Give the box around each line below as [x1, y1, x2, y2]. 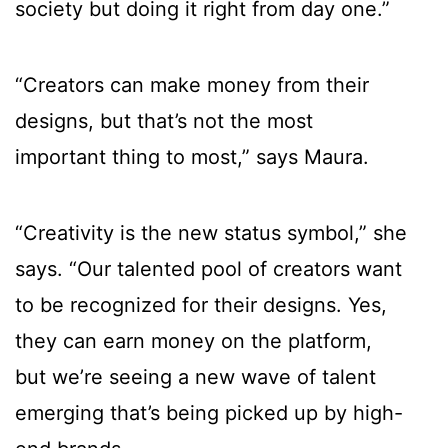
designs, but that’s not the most [15, 109, 313, 134]
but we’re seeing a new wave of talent [15, 365, 376, 390]
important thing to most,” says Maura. [15, 145, 369, 170]
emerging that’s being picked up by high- [15, 401, 403, 426]
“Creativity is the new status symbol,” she [15, 221, 407, 246]
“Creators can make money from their [15, 73, 369, 98]
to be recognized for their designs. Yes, [15, 293, 387, 318]
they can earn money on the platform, [15, 329, 372, 354]
